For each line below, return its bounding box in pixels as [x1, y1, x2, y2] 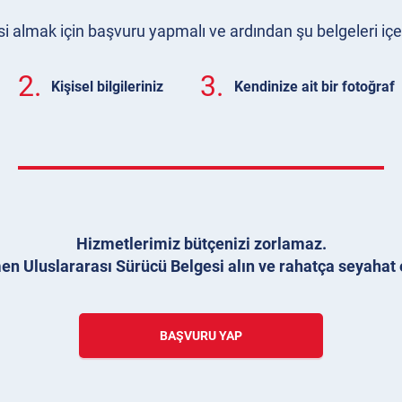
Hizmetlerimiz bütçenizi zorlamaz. [75, 234, 327, 253]
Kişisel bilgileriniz [51, 77, 163, 95]
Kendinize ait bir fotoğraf [233, 77, 395, 95]
